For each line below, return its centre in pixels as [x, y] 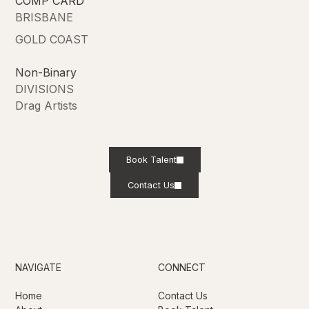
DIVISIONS [45, 89]
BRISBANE [44, 18]
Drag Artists [47, 106]
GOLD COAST [52, 40]
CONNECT [182, 268]
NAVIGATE [39, 268]
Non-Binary [46, 73]
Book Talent [151, 160]
